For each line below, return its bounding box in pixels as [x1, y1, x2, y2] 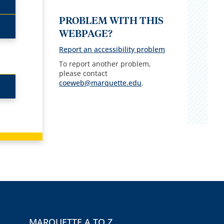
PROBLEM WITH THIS [59, 15, 164, 26]
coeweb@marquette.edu [59, 77, 142, 87]
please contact [59, 68, 108, 78]
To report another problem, [59, 58, 151, 68]
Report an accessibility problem [59, 44, 165, 54]
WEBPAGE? [59, 28, 113, 39]
